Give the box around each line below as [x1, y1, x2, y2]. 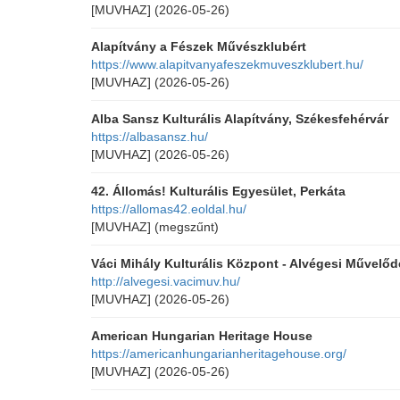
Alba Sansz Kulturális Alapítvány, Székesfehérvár [91, 112, 388, 126]
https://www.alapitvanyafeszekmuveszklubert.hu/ [91, 57, 363, 71]
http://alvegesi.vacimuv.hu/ [91, 274, 240, 288]
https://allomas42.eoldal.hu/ [91, 202, 246, 216]
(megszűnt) [154, 220, 219, 234]
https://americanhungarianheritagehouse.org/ [91, 346, 346, 361]
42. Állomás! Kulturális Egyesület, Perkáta [91, 184, 346, 198]
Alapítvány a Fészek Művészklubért [91, 39, 306, 54]
